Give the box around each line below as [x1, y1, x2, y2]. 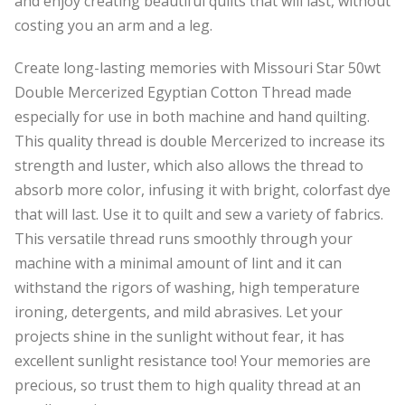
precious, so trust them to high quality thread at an [14, 374, 361, 395]
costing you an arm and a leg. [14, 14, 212, 35]
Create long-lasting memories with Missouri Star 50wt [14, 57, 381, 78]
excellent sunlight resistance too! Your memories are [14, 350, 371, 371]
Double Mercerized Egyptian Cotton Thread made [14, 81, 352, 102]
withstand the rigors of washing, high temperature [14, 277, 360, 297]
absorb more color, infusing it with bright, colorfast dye [14, 179, 391, 200]
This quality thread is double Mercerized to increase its [14, 130, 385, 151]
